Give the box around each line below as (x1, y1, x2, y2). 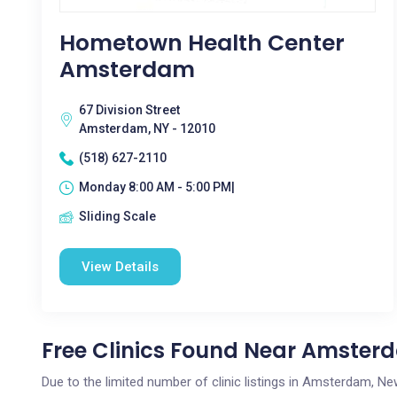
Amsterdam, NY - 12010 (79, 121, 215, 136)
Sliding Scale (79, 209, 156, 223)
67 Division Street (79, 103, 180, 117)
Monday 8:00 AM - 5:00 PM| (79, 180, 235, 194)
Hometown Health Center (59, 27, 345, 58)
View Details (82, 259, 159, 275)
